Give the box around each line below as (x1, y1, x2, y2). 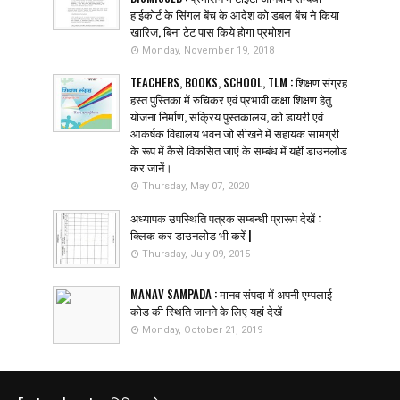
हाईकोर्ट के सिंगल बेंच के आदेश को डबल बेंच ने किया (130, 5, 339, 24)
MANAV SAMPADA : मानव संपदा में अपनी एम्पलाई (130, 285, 332, 304)
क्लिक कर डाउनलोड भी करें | (130, 226, 252, 245)
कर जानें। (130, 158, 172, 177)
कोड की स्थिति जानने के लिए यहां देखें (130, 302, 282, 321)
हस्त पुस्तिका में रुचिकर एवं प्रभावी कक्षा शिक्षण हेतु (130, 90, 331, 109)
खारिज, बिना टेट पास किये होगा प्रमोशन (130, 22, 290, 41)
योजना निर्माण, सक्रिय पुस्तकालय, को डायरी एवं (130, 107, 323, 126)
